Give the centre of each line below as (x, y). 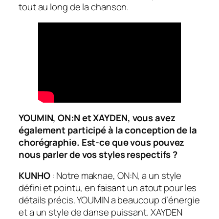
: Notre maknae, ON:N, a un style (117, 176)
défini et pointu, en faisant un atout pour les (108, 188)
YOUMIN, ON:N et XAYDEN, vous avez (97, 118)
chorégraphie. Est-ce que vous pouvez (102, 142)
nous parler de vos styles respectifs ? (99, 154)
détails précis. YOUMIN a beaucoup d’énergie (109, 200)
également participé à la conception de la (108, 130)
